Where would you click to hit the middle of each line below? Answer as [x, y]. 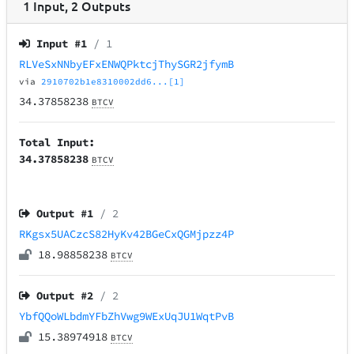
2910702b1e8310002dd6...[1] [113, 82]
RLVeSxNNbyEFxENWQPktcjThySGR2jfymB [127, 64]
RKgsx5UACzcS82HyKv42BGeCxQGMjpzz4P [127, 234]
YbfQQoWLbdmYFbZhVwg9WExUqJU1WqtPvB [127, 316]
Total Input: [57, 143]
